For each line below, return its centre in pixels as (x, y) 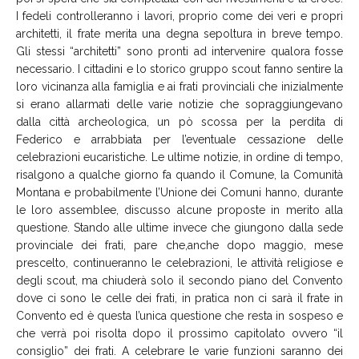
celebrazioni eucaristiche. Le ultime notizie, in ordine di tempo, (179, 157)
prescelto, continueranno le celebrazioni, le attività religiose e (179, 263)
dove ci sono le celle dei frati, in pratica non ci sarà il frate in (179, 298)
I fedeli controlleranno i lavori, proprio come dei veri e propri (179, 16)
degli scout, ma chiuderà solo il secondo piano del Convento (179, 281)
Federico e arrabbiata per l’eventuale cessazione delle (179, 140)
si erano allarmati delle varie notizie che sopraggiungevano (179, 105)
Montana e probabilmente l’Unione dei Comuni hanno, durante (179, 193)
